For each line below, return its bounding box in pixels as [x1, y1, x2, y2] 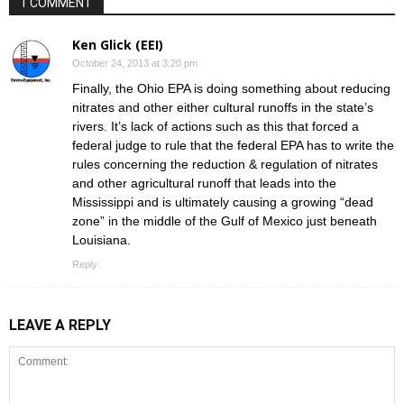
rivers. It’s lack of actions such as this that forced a [72, 118, 359, 133]
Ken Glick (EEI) [72, 35, 163, 53]
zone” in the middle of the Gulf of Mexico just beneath [72, 213, 377, 228]
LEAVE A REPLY [9, 316, 111, 334]
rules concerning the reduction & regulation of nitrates [72, 156, 378, 171]
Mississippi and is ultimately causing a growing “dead [72, 194, 373, 209]
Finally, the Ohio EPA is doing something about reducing [72, 80, 390, 96]
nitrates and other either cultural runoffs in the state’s [72, 99, 373, 115]
